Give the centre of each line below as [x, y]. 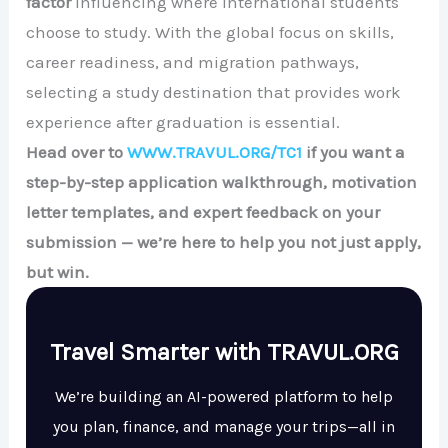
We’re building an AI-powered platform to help [224, 396]
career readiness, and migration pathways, [193, 61]
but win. [58, 271]
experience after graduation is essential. [183, 121]
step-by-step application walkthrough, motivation [222, 181]
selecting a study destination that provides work [214, 91]
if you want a [354, 151]
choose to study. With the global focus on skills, [210, 31]
